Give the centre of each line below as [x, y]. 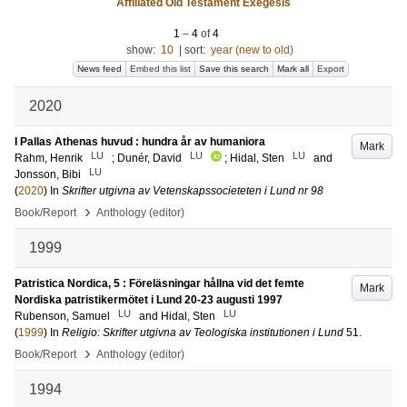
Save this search [234, 69]
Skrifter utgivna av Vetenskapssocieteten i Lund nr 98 [193, 191]
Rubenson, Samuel [62, 316]
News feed [99, 69]
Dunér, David [149, 158]
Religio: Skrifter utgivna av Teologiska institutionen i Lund [203, 333]
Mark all [293, 69]
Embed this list [160, 69]
